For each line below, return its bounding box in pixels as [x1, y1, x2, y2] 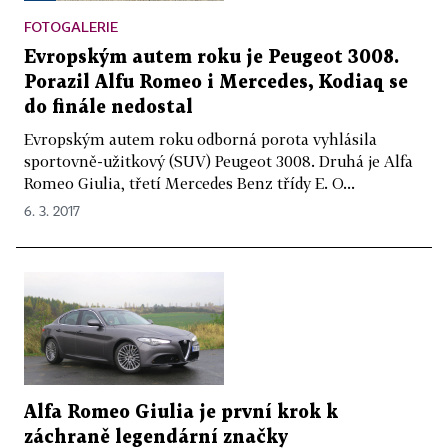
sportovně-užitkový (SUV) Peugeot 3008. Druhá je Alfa [24, 151, 413, 170]
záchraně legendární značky [24, 428, 288, 446]
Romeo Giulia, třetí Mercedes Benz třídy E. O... [24, 173, 355, 192]
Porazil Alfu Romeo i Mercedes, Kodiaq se [24, 73, 408, 91]
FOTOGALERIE [24, 17, 118, 35]
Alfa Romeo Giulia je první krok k [24, 403, 338, 421]
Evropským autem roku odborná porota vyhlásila [24, 129, 377, 148]
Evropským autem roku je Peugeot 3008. [24, 48, 399, 66]
